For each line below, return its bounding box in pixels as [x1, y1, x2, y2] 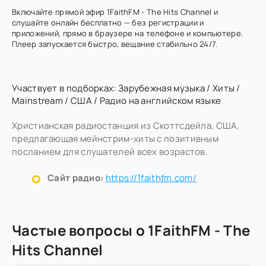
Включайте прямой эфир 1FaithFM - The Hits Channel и [12, 7, 218, 17]
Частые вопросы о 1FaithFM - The [12, 220, 251, 240]
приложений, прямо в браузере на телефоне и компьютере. [12, 28, 243, 39]
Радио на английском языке [99, 94, 221, 107]
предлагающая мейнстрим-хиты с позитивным [12, 132, 218, 145]
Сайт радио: [47, 172, 104, 184]
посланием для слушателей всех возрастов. [12, 145, 208, 158]
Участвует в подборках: [12, 82, 118, 94]
